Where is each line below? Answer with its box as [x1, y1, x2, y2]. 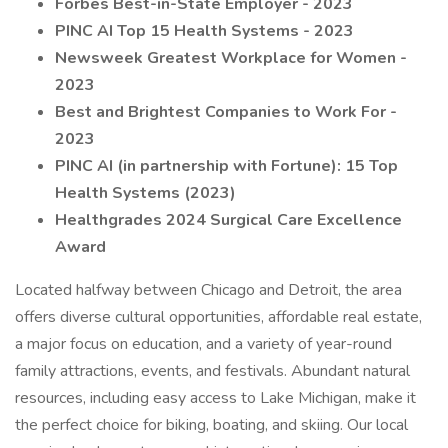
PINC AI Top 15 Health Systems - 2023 [55, 20, 354, 42]
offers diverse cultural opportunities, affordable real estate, [15, 306, 422, 328]
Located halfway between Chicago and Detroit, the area [15, 279, 402, 301]
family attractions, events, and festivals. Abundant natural [15, 360, 410, 382]
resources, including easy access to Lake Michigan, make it [15, 387, 416, 409]
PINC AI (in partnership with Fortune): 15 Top [55, 155, 398, 177]
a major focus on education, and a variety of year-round [15, 333, 392, 355]
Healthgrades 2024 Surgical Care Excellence [55, 209, 402, 231]
